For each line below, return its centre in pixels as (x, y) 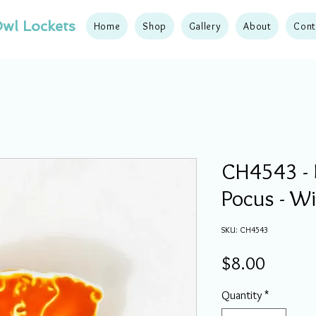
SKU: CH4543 (245, 230)
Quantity (242, 295)
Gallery (205, 26)
